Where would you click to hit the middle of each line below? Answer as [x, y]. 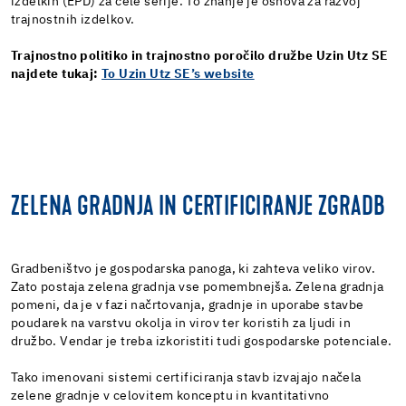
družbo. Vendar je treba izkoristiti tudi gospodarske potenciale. [202, 341]
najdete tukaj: [57, 74]
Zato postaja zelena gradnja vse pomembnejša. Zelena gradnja [198, 287]
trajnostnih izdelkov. [73, 19]
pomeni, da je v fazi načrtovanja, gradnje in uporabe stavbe [188, 305]
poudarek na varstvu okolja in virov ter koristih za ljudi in [181, 323]
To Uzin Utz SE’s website [178, 74]
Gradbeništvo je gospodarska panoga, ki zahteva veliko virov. [193, 269]
